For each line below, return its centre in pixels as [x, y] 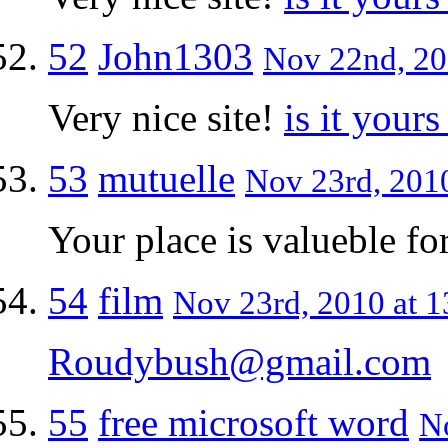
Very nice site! [166, 117]
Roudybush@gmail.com [239, 361]
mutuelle [166, 178]
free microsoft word [253, 422]
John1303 [175, 56]
